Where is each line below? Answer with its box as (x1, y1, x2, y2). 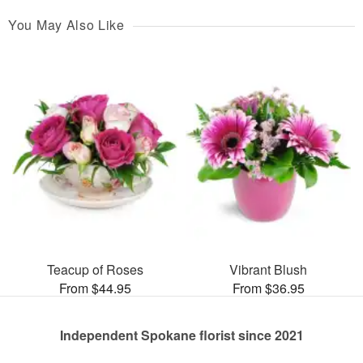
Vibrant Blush (229, 259, 307, 279)
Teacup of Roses (46, 259, 143, 279)
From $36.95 (232, 278, 305, 297)
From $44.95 (58, 278, 131, 297)
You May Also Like (8, 15, 125, 35)
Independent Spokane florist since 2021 (59, 325, 304, 344)
